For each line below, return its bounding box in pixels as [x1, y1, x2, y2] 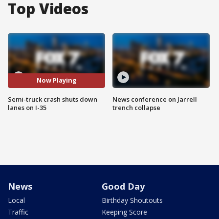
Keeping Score [102, 207, 147, 217]
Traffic [8, 207, 28, 217]
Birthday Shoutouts [102, 195, 163, 205]
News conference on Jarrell [112, 94, 197, 104]
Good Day [102, 180, 145, 192]
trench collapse [112, 103, 160, 112]
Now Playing [36, 76, 77, 85]
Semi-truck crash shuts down [8, 94, 97, 104]
